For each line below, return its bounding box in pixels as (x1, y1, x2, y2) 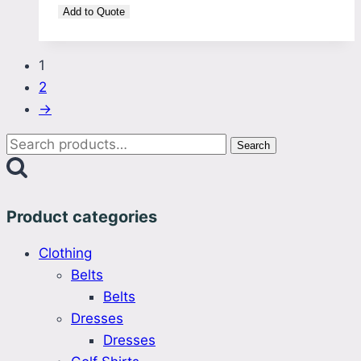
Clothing (39, 245, 92, 262)
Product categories (6, 207, 157, 227)
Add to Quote (63, 5, 125, 18)
